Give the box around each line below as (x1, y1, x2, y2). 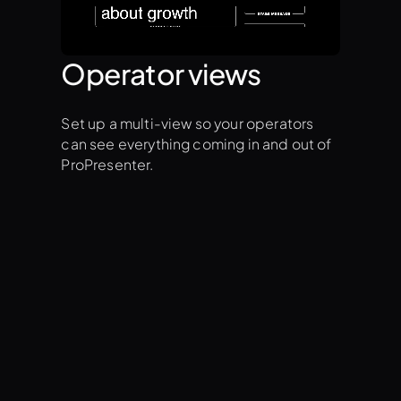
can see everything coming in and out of (61, 134, 332, 153)
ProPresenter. (61, 155, 154, 174)
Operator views (61, 55, 261, 91)
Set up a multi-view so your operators (61, 114, 314, 132)
